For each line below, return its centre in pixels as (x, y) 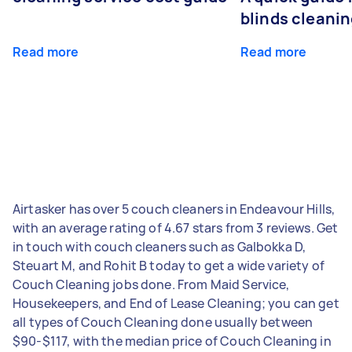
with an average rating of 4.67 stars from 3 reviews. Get (176, 227)
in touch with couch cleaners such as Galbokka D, (159, 246)
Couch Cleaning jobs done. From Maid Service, (151, 284)
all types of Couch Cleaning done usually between (163, 322)
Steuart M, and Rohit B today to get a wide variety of (169, 265)
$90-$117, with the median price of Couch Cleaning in (172, 341)
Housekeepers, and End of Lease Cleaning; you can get (176, 303)
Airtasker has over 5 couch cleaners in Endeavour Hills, (174, 209)
